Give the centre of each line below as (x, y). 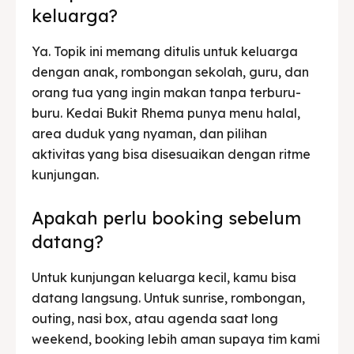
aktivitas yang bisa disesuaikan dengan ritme (171, 154)
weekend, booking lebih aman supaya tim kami (176, 339)
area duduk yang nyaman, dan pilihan (149, 133)
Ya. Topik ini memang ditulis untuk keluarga (165, 51)
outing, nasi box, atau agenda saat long (155, 318)
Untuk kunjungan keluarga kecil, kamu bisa (164, 277)
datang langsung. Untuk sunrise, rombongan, (168, 298)
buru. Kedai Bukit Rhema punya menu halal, (166, 113)
